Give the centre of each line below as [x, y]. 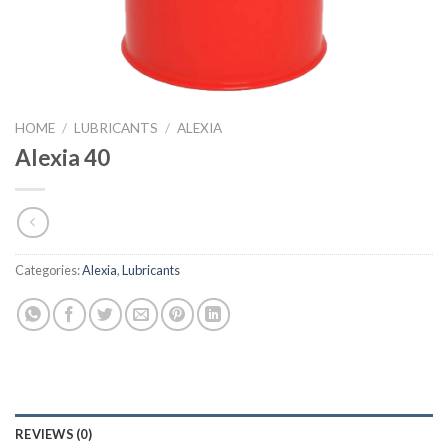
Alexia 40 [62, 157]
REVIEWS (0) [53, 434]
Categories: [48, 270]
